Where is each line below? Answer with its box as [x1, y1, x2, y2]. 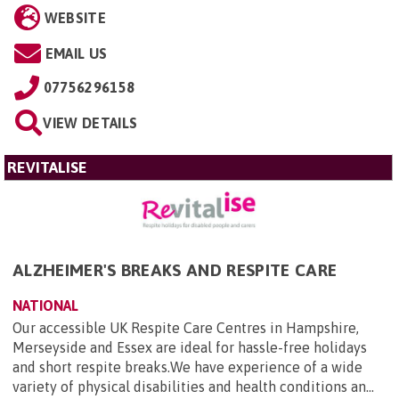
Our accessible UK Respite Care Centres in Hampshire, [12, 319, 359, 336]
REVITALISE [7, 159, 87, 176]
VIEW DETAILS [43, 115, 138, 131]
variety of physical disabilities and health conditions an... [12, 378, 374, 395]
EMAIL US [45, 45, 108, 61]
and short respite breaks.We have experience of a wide [12, 358, 362, 375]
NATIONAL [12, 297, 78, 313]
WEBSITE [44, 10, 106, 26]
